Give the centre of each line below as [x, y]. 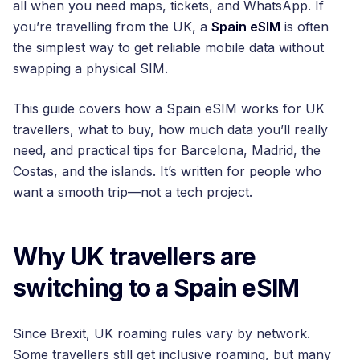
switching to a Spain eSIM [156, 287]
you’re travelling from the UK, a [112, 26]
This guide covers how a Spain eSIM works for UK [169, 108]
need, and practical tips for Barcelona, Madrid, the [167, 150]
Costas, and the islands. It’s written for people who [167, 171]
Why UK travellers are [135, 256]
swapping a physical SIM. [90, 68]
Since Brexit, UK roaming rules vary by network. [162, 333]
